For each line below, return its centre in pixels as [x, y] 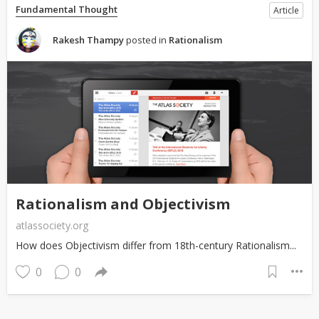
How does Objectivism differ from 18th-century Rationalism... [156, 245]
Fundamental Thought [67, 10]
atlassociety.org [52, 225]
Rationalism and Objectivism [123, 204]
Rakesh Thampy [88, 40]
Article [286, 11]
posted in [146, 40]
